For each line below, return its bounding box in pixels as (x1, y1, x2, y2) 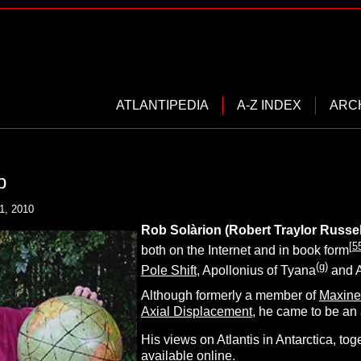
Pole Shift (140, 263, 197, 278)
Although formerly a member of (140, 288, 319, 302)
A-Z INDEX (237, 98, 302, 112)
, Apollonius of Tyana (196, 263, 316, 278)
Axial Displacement (140, 304, 252, 318)
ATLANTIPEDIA (116, 98, 210, 112)
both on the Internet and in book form (140, 243, 349, 258)
